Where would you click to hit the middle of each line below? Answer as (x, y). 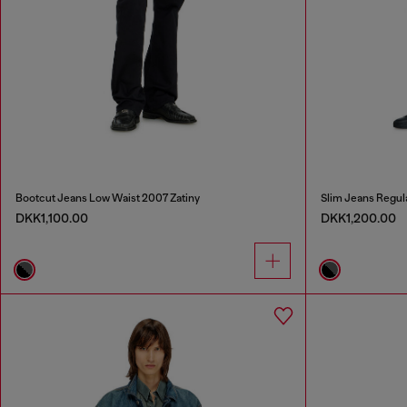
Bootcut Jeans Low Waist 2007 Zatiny (108, 199)
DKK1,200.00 (358, 218)
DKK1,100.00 (52, 218)
